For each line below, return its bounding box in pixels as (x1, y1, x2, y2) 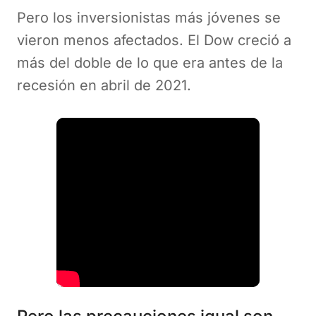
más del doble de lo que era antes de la (17, 54, 283, 71)
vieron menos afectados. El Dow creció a (17, 31, 291, 49)
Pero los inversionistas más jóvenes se (17, 8, 281, 26)
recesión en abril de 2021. (17, 76, 195, 94)
